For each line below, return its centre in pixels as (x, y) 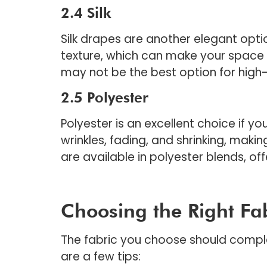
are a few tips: (101, 256)
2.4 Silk (86, 13)
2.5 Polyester (105, 98)
